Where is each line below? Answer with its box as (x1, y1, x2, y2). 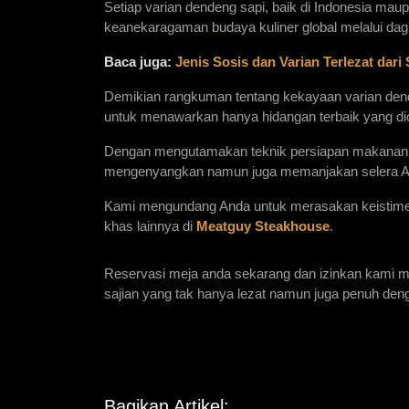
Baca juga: (104, 55, 172, 70)
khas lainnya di (104, 219, 196, 235)
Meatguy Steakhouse (196, 219, 330, 235)
